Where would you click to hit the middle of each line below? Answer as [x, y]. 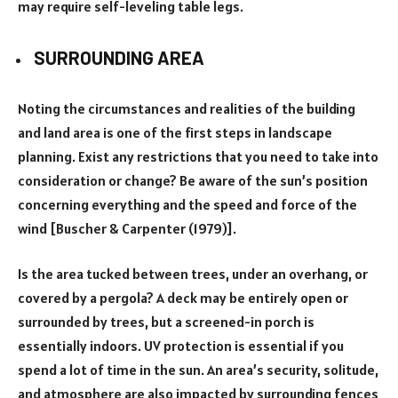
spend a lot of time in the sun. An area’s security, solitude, [198, 370]
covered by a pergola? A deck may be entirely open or [183, 298]
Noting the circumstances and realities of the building [187, 108]
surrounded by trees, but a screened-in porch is [166, 322]
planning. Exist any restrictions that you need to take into [198, 156]
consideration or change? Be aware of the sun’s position [193, 180]
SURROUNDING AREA [119, 58]
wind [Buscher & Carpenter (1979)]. [127, 228]
